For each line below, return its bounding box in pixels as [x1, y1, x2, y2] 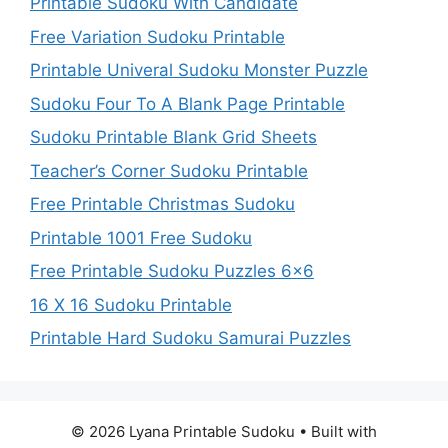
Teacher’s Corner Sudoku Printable [30, 160, 308, 181]
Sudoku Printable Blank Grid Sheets [30, 127, 317, 148]
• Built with [295, 422, 377, 442]
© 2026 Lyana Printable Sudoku [71, 422, 295, 442]
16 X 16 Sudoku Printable [30, 294, 232, 315]
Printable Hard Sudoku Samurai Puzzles [30, 328, 351, 349]
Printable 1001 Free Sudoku [30, 227, 252, 248]
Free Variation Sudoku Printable [30, 26, 285, 47]
